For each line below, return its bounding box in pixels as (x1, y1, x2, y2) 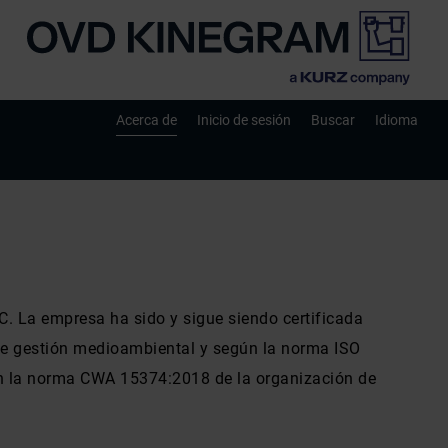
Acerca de (116, 112, 177, 128)
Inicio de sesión (197, 112, 291, 128)
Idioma (375, 112, 418, 128)
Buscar (311, 112, 355, 128)
